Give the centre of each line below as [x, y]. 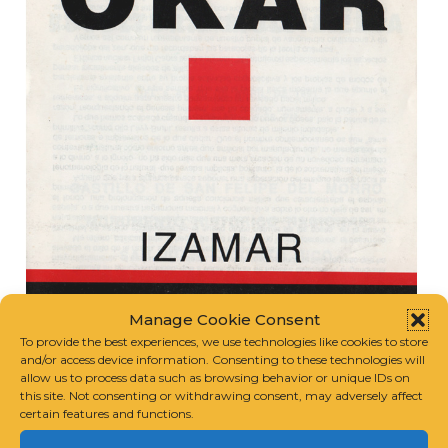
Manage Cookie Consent [224, 319]
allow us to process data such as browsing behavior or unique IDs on [215, 377]
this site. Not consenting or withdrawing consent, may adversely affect [221, 395]
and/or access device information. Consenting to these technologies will [222, 359]
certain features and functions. [107, 413]
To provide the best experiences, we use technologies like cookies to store [224, 341]
